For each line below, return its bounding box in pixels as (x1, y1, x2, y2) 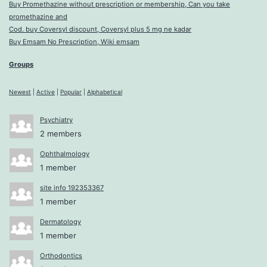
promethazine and (9, 13, 67, 21)
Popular (60, 88, 82, 95)
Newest (9, 88, 31, 95)
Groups (9, 60, 33, 69)
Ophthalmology (40, 149, 89, 158)
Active (36, 88, 55, 95)
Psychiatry (40, 115, 73, 124)
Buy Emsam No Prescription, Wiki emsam (9, 38, 139, 46)
